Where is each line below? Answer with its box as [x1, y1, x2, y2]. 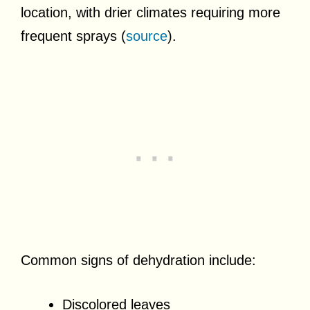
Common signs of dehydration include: [21, 253, 256, 268]
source [126, 28, 167, 44]
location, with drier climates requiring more [21, 5, 280, 21]
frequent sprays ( [21, 28, 126, 44]
